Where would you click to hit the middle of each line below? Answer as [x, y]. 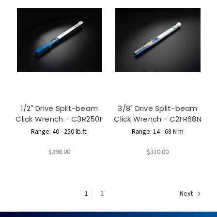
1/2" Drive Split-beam [59, 108]
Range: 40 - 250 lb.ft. [59, 132]
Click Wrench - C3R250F [59, 119]
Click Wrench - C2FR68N [158, 119]
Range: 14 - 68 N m [158, 132]
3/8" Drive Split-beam [158, 108]
